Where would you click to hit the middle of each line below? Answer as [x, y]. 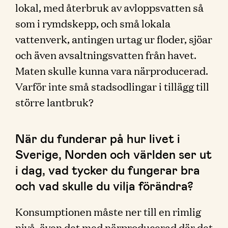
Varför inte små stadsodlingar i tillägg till [112, 86]
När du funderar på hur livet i [98, 138]
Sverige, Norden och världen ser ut [113, 154]
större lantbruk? [54, 102]
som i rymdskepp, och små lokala [93, 23]
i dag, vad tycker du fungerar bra [108, 170]
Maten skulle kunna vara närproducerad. [112, 70]
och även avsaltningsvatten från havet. [106, 54]
